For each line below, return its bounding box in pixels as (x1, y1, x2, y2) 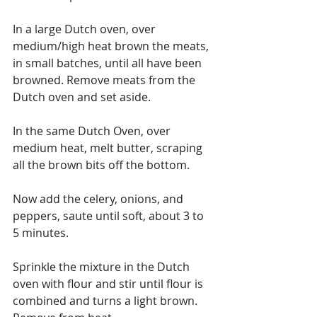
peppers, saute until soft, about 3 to (13, 207, 207, 224)
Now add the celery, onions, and (13, 190, 186, 207)
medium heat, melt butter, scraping (13, 139, 205, 156)
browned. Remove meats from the (13, 71, 198, 88)
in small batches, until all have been (13, 54, 204, 71)
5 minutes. (13, 224, 69, 241)
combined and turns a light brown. (13, 292, 203, 309)
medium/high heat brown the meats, (13, 38, 212, 54)
